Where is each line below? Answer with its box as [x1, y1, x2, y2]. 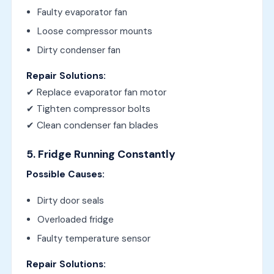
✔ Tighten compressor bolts [26, 102, 150, 115]
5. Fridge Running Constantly [26, 147, 176, 161]
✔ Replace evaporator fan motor [26, 86, 166, 98]
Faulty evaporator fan [37, 6, 127, 18]
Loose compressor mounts [37, 24, 152, 37]
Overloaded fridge [37, 213, 114, 226]
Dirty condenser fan [37, 43, 120, 56]
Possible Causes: [26, 168, 105, 180]
